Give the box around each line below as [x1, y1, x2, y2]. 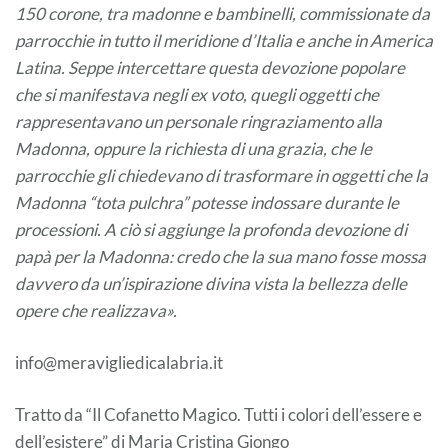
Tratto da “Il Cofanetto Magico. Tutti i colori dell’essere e [15, 403, 422, 425]
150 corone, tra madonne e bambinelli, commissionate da [15, 2, 430, 24]
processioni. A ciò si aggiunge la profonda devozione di [15, 218, 407, 240]
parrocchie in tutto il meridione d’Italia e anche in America [15, 29, 433, 51]
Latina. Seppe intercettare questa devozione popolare [15, 56, 405, 78]
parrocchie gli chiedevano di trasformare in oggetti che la [15, 164, 428, 186]
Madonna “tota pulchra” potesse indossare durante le [15, 191, 399, 213]
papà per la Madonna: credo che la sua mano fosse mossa [15, 245, 426, 267]
